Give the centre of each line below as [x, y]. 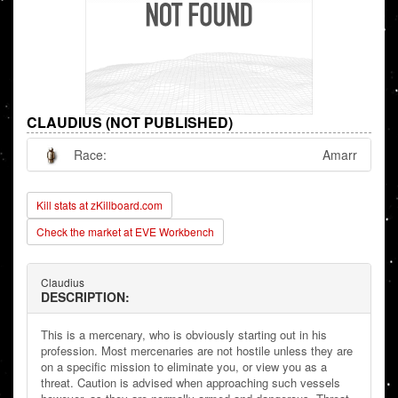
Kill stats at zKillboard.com [99, 205]
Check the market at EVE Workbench [125, 232]
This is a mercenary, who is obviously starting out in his [184, 335]
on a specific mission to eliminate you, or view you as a [184, 367]
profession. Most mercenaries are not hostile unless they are [197, 351]
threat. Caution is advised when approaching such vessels [191, 383]
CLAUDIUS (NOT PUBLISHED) [130, 123]
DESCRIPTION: [85, 297]
